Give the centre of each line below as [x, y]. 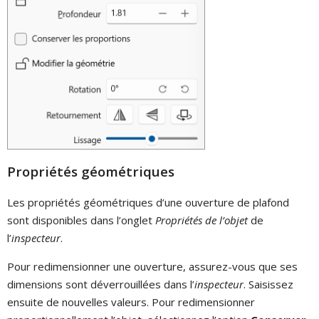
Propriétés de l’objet [202, 220]
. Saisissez [268, 284]
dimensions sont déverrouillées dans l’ [101, 284]
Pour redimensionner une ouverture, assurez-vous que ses [152, 267]
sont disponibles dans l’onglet [81, 220]
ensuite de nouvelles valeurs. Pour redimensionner [131, 302]
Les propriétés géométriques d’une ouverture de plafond [148, 203]
